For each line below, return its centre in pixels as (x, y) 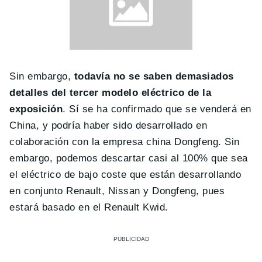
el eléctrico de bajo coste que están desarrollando (125, 175)
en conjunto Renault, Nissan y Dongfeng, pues (117, 191)
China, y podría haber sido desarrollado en (108, 126)
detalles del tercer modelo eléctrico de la (111, 93)
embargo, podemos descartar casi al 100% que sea (129, 158)
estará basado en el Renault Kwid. (89, 208)
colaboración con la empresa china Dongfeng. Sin (125, 142)
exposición (36, 109)
